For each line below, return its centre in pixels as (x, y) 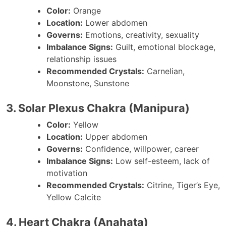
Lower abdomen (115, 22)
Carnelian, (164, 71)
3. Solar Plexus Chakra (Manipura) (98, 108)
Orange (86, 10)
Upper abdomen (115, 136)
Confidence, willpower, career (141, 149)
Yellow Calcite (74, 197)
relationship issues (81, 59)
